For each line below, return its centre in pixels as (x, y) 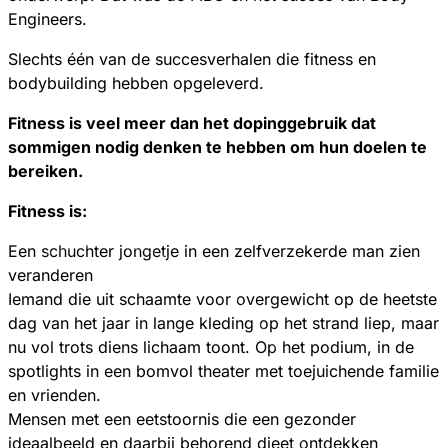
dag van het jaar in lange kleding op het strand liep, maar (223, 323)
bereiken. (45, 171)
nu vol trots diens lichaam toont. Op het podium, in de (211, 347)
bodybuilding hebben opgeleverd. (136, 83)
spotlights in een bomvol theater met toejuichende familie (223, 371)
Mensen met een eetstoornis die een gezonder (182, 419)
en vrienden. (54, 395)
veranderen (50, 275)
